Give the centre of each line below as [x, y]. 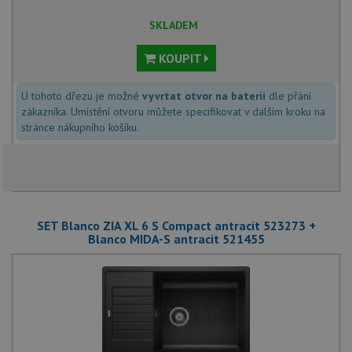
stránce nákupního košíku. [80, 127]
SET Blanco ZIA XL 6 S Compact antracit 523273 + [176, 225]
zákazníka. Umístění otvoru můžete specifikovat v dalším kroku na [173, 111]
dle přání [288, 95]
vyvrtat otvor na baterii [204, 95]
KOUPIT [180, 58]
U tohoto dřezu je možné [82, 95]
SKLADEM [174, 25]
